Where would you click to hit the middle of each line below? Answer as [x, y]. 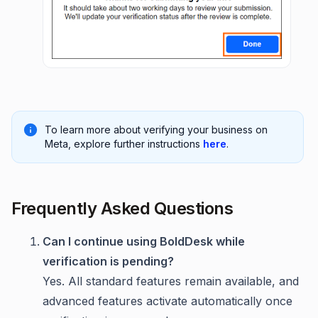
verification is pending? [108, 262]
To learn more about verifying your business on [156, 130]
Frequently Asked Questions [122, 209]
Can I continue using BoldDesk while [144, 242]
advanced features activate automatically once [168, 301]
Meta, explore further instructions [124, 144]
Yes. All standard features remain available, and [171, 281]
